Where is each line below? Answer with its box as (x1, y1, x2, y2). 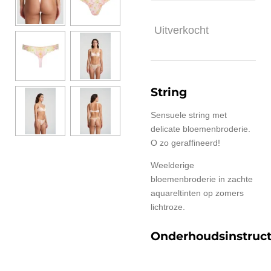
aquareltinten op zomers (151, 188, 244, 198)
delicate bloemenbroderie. (151, 123, 250, 134)
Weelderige (151, 160, 194, 170)
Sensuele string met (151, 109, 227, 120)
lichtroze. (151, 201, 185, 212)
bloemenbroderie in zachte (151, 174, 253, 184)
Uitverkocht (154, 24, 209, 36)
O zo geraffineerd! (151, 137, 220, 148)
